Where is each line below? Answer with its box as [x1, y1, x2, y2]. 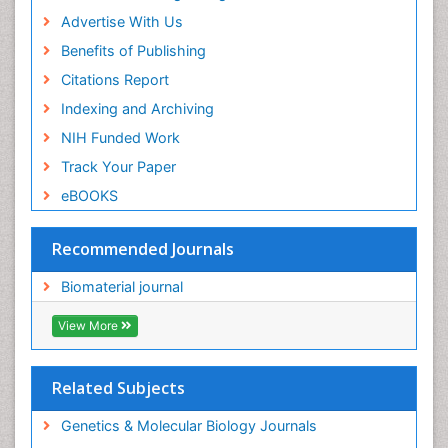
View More [58, 318, 121, 334]
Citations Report [60, 71, 169, 89]
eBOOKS [60, 187, 118, 205]
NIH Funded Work [60, 129, 180, 147]
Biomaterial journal [60, 278, 183, 296]
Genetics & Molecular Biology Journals [60, 417, 317, 435]
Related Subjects [52, 377, 185, 400]
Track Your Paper [60, 158, 176, 176]
